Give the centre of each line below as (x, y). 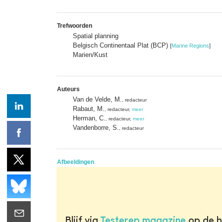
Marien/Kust (90, 55)
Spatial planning (96, 36)
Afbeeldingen (76, 162)
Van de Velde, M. (97, 99)
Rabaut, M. (89, 109)
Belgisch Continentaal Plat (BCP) (121, 45)
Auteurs (68, 89)
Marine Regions (190, 45)
